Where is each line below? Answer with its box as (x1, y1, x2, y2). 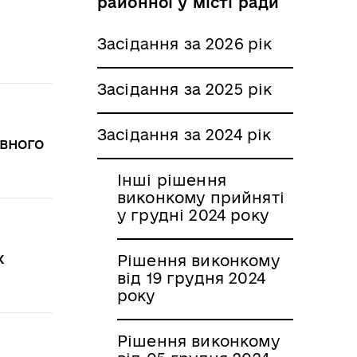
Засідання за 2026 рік (97, 34, 273, 53)
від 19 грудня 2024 (117, 269, 265, 287)
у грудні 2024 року (117, 206, 269, 224)
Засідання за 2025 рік (97, 80, 273, 98)
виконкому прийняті (117, 188, 284, 206)
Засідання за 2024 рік (97, 125, 272, 143)
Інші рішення (117, 171, 226, 189)
